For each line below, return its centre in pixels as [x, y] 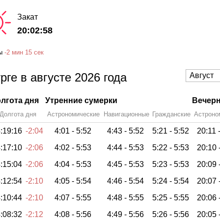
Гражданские [171, 114]
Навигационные [126, 114]
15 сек [34, 53]
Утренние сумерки [81, 100]
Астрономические [73, 114]
